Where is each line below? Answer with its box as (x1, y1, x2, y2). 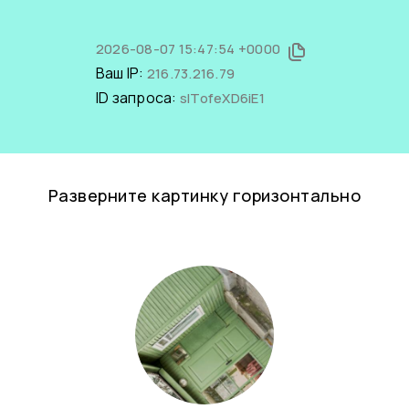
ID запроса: (95, 88, 180, 108)
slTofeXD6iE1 (179, 89, 265, 108)
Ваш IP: (95, 63, 147, 83)
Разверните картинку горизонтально (47, 184, 362, 206)
